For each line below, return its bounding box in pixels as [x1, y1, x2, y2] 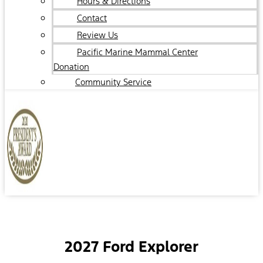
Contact [77, 12, 107, 23]
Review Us [77, 29, 118, 41]
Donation [53, 61, 89, 72]
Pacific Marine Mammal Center [77, 46, 198, 58]
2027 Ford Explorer [65, 237, 198, 256]
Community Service [75, 76, 151, 87]
